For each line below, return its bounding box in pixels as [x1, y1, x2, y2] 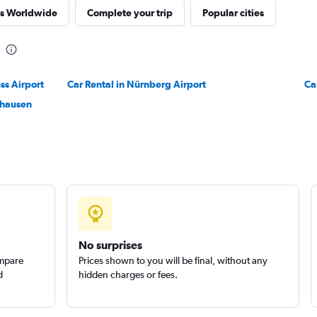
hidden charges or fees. [78, 269, 178, 280]
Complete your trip [86, 7, 173, 18]
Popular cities [202, 7, 264, 18]
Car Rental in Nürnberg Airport [67, 79, 207, 90]
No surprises [78, 238, 142, 251]
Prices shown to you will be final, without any [78, 255, 267, 266]
